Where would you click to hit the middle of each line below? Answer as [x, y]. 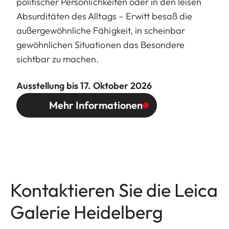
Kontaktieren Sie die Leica [114, 190]
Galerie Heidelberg [87, 212]
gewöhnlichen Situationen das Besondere [100, 44]
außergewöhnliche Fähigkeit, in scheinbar [101, 30]
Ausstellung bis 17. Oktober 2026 [84, 85]
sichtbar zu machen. [58, 59]
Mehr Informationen [96, 105]
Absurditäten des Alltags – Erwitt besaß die [105, 16]
